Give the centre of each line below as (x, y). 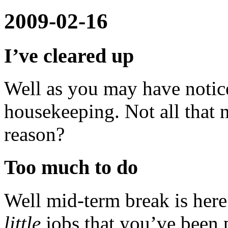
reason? (34, 134)
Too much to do (71, 167)
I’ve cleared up (69, 55)
